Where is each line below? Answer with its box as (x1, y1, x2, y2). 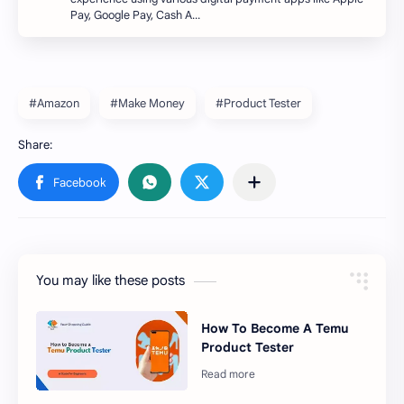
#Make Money (110, 96, 185, 112)
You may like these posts (36, 272, 185, 289)
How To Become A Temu (201, 319, 350, 336)
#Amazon (29, 96, 79, 112)
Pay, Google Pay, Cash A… (70, 8, 200, 23)
